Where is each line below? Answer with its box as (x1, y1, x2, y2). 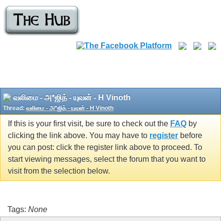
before (178, 131, 202, 140)
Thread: (3, 105, 26, 111)
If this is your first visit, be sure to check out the (8, 119, 170, 128)
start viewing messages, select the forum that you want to (8, 155, 206, 164)
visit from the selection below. (8, 167, 110, 176)
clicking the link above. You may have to (8, 131, 149, 140)
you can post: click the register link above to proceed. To (8, 143, 202, 152)
